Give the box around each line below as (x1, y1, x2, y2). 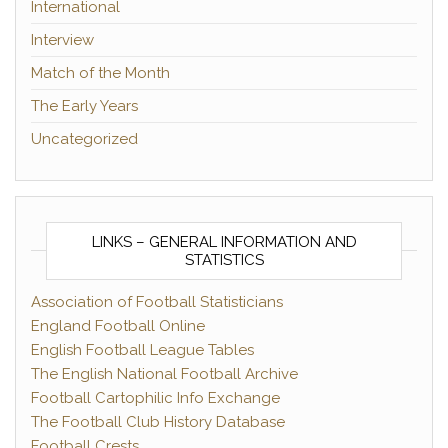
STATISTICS (184, 251, 264, 269)
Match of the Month (31, 64, 170, 82)
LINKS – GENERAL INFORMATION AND (91, 233, 357, 251)
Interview (31, 31, 94, 49)
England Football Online (31, 317, 205, 335)
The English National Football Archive (31, 365, 298, 383)
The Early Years (31, 97, 138, 115)
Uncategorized (31, 130, 138, 148)
